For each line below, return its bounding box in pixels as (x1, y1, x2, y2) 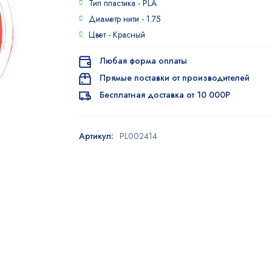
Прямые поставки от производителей (97, 72, 250, 84)
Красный (113, 29, 145, 41)
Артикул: (79, 130, 114, 142)
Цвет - (89, 29, 113, 41)
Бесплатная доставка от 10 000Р (97, 89, 230, 101)
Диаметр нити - (89, 13, 146, 25)
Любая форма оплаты (97, 55, 187, 67)
